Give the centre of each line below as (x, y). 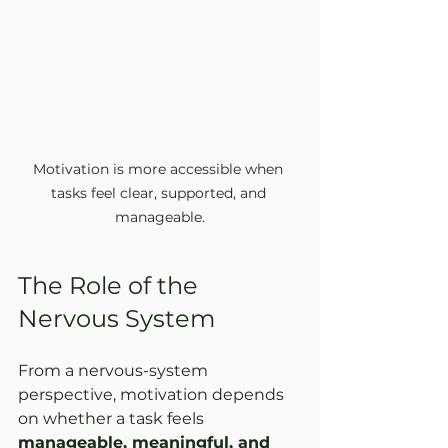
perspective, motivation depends (153, 394)
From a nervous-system (115, 370)
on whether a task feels (113, 418)
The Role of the (111, 285)
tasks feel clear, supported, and (160, 192)
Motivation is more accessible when (160, 168)
